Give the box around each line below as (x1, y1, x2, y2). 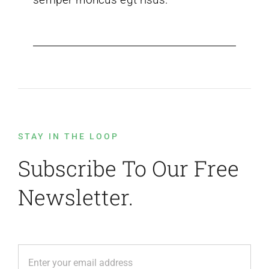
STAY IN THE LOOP (17, 131, 119, 142)
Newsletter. (17, 183, 133, 212)
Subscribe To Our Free (17, 154, 239, 183)
